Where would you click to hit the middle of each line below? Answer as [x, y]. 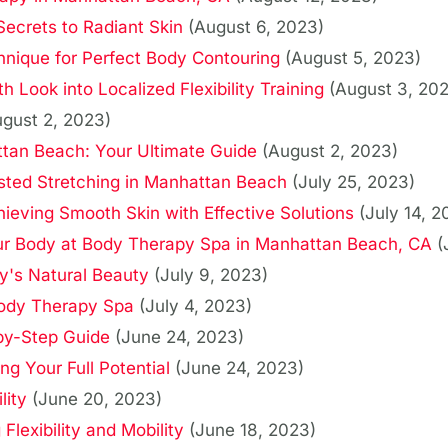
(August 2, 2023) [330, 151]
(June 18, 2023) [252, 430]
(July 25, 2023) [353, 182]
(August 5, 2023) [353, 58]
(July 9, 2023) [211, 275]
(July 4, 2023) [195, 306]
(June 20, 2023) [97, 399]
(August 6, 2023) [256, 27]
